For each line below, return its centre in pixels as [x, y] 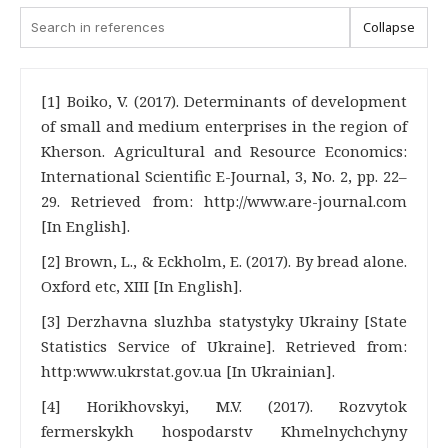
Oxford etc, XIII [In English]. [141, 286]
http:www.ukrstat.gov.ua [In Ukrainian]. [188, 371]
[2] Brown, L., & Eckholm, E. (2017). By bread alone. [224, 261]
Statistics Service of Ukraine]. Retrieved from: [224, 346]
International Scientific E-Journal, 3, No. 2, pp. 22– [224, 176]
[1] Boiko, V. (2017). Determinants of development [224, 101]
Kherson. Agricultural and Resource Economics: [224, 151]
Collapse [389, 27]
